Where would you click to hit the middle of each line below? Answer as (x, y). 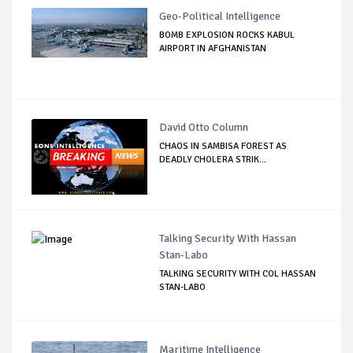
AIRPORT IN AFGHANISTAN (213, 48)
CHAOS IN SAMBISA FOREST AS (223, 146)
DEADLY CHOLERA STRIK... (213, 159)
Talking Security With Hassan (228, 238)
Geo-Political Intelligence (220, 16)
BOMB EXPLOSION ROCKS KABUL (227, 35)
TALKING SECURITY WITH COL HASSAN (238, 273)
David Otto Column (204, 127)
